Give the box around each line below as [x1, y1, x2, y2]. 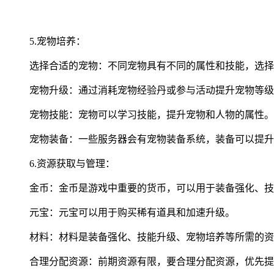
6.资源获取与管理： [29, 158, 115, 169]
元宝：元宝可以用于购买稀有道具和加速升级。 [29, 207, 235, 218]
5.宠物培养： [29, 35, 86, 46]
